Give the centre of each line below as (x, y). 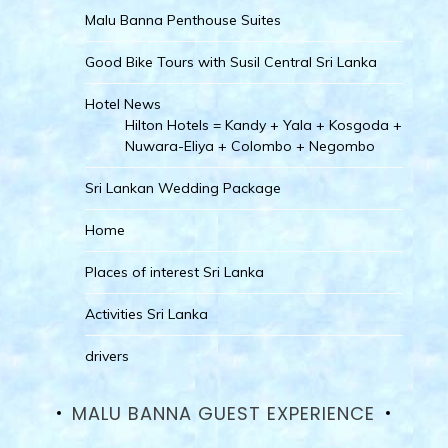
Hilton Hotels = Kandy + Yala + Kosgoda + (263, 124)
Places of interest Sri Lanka (174, 271)
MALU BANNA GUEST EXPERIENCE (224, 413)
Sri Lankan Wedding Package (182, 187)
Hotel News (122, 103)
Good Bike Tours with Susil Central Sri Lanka (230, 61)
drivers (106, 355)
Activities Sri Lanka (146, 313)
